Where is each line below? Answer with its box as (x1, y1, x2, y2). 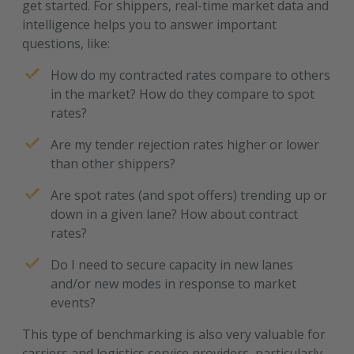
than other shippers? (51, 155, 179, 172)
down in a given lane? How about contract (51, 205, 299, 223)
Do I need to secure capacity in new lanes (51, 256, 294, 273)
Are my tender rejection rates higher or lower (51, 136, 320, 153)
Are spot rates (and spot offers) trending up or (51, 186, 328, 204)
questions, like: (22, 35, 117, 52)
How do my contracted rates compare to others (51, 66, 331, 84)
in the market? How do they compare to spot (51, 85, 315, 103)
